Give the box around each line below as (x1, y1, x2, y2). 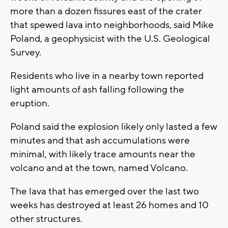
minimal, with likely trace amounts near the (10, 148, 195, 160)
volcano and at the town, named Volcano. (10, 161, 188, 174)
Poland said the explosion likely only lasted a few (10, 120, 217, 133)
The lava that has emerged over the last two (10, 185, 199, 197)
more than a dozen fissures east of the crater (10, 5, 202, 17)
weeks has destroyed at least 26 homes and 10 (10, 198, 209, 211)
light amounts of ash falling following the (10, 83, 184, 96)
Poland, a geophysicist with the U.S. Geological (10, 32, 210, 45)
